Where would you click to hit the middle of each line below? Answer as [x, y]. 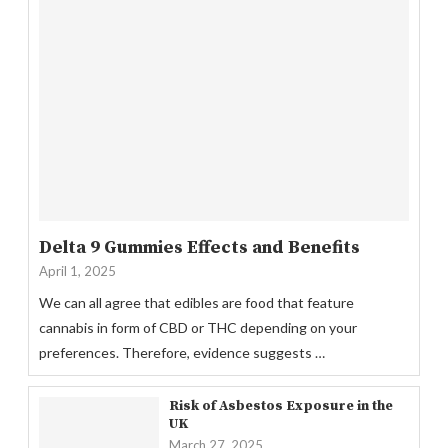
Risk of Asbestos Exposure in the [281, 405]
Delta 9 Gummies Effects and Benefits [199, 247]
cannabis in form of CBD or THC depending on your [198, 327]
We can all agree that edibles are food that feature [196, 302]
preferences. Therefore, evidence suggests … [182, 352]
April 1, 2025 [77, 270]
